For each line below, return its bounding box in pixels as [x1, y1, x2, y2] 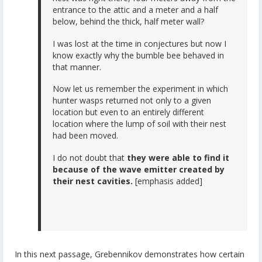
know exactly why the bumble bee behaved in [53, 49, 224, 61]
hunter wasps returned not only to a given [53, 95, 211, 106]
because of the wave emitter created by [53, 163, 225, 175]
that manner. [53, 61, 101, 73]
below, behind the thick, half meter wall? [53, 16, 204, 27]
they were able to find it [127, 151, 229, 163]
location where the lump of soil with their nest [53, 118, 226, 130]
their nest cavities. [53, 175, 133, 187]
